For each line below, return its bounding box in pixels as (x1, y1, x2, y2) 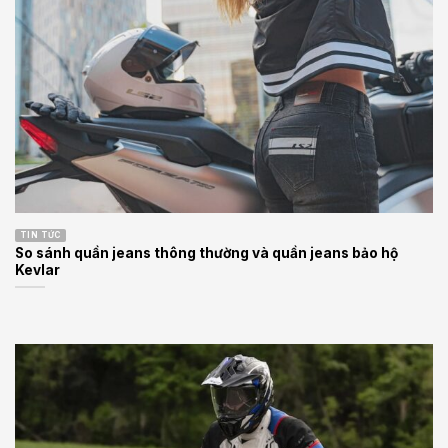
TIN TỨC (20, 229, 61, 240)
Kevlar (15, 262, 60, 279)
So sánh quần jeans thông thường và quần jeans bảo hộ (15, 245, 398, 262)
